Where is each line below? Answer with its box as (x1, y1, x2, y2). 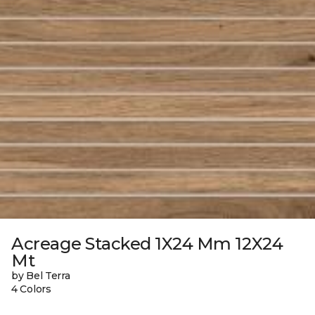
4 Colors (11, 282, 51, 295)
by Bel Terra (11, 269, 70, 282)
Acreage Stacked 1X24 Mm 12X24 (11, 233, 283, 254)
